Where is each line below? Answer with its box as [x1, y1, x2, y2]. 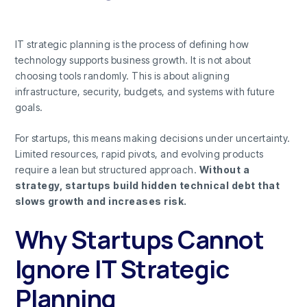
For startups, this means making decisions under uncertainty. [14, 132, 291, 145]
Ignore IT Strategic [14, 251, 230, 286]
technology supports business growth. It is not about [14, 53, 251, 66]
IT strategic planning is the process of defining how [14, 38, 249, 50]
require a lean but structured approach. [14, 164, 199, 176]
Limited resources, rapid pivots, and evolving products [14, 148, 264, 160]
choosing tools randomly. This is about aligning [14, 69, 230, 82]
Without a [199, 164, 250, 176]
